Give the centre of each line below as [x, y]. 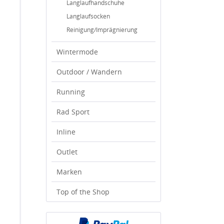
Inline [66, 132]
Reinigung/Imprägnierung [102, 30]
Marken [69, 172]
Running [71, 92]
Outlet [67, 152]
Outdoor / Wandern [89, 72]
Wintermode [77, 52]
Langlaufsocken [88, 16]
